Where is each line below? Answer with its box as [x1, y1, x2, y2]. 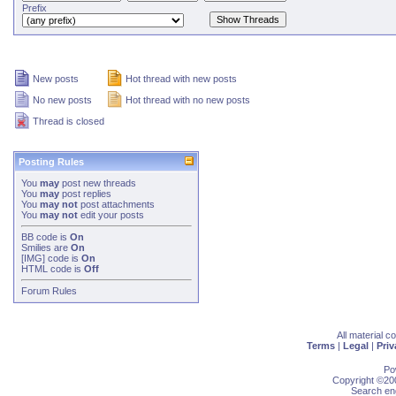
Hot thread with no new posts [126, 95, 250, 105]
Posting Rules [19, 156, 84, 167]
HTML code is [21, 263, 84, 274]
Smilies [21, 242, 51, 253]
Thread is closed [33, 116, 104, 126]
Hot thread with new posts [126, 73, 237, 84]
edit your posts [78, 209, 144, 220]
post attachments [78, 199, 155, 209]
